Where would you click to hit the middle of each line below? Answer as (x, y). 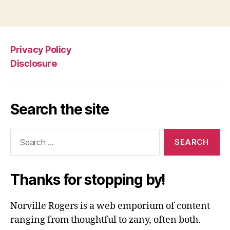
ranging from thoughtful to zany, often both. (106, 220)
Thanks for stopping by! (88, 179)
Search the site (60, 109)
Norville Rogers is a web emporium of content (110, 206)
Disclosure (34, 63)
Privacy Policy (41, 50)
